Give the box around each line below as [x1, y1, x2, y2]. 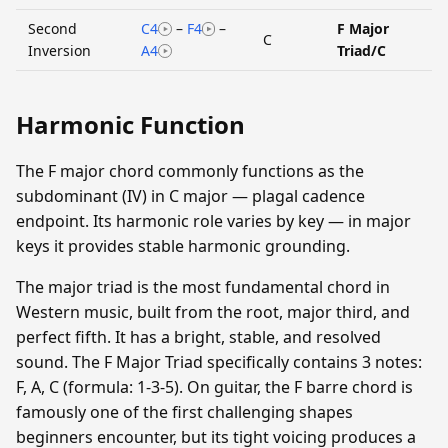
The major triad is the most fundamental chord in [16, 275, 390, 298]
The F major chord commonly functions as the [16, 159, 364, 182]
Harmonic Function [16, 107, 245, 141]
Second [28, 18, 77, 38]
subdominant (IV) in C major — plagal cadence [16, 184, 365, 207]
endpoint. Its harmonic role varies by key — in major [16, 209, 411, 232]
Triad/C [337, 40, 386, 60]
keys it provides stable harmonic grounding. [16, 234, 350, 257]
